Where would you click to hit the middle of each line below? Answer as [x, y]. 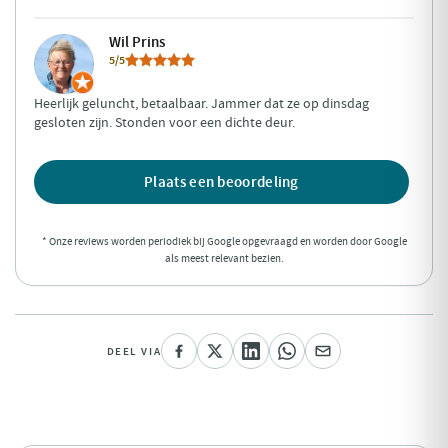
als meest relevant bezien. [224, 258]
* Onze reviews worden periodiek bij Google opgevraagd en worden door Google [224, 241]
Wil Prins [137, 42]
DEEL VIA [134, 351]
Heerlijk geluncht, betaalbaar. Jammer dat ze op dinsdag [201, 103]
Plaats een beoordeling [221, 182]
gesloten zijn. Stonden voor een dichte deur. [164, 122]
